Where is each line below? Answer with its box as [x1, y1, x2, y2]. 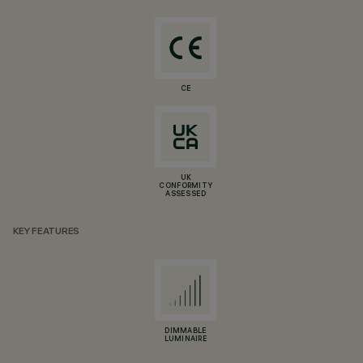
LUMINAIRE [164, 335, 208, 344]
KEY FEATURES [13, 227, 80, 237]
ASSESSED [165, 190, 207, 199]
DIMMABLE [164, 327, 207, 335]
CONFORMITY [159, 182, 213, 190]
